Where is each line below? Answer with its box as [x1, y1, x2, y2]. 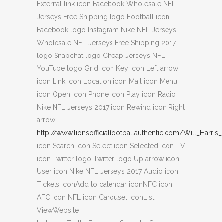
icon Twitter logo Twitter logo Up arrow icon [37, 155, 179, 163]
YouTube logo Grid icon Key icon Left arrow [37, 64, 178, 73]
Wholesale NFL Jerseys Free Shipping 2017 [37, 39, 176, 47]
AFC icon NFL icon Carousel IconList [37, 193, 154, 202]
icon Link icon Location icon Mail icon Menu [37, 77, 177, 86]
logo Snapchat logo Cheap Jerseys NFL [37, 52, 165, 60]
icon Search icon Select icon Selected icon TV [37, 142, 185, 150]
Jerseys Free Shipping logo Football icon [37, 13, 169, 21]
